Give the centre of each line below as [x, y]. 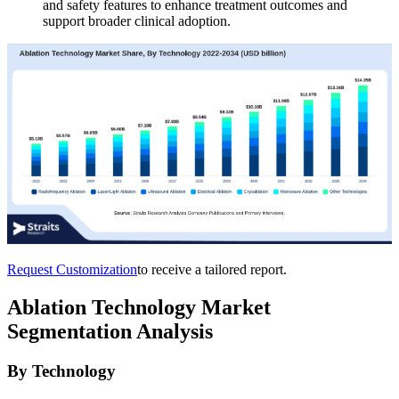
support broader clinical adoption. [137, 20]
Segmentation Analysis [110, 331]
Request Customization [72, 269]
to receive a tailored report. [212, 269]
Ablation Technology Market [139, 307]
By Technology [61, 370]
